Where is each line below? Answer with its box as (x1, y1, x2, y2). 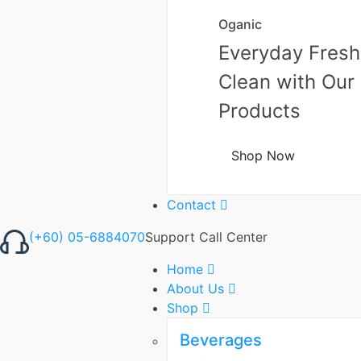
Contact (167, 197, 216, 214)
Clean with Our (218, 70, 355, 94)
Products (218, 99, 301, 123)
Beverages (180, 330, 262, 351)
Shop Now (231, 147, 295, 164)
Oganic (218, 16, 262, 33)
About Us (167, 280, 224, 297)
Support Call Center (145, 229, 268, 246)
